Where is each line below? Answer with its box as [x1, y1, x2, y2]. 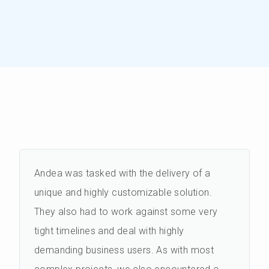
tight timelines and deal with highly [34, 225, 184, 237]
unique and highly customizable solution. [34, 187, 212, 198]
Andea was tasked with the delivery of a [34, 168, 211, 179]
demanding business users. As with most [34, 244, 214, 256]
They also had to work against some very [34, 206, 218, 217]
